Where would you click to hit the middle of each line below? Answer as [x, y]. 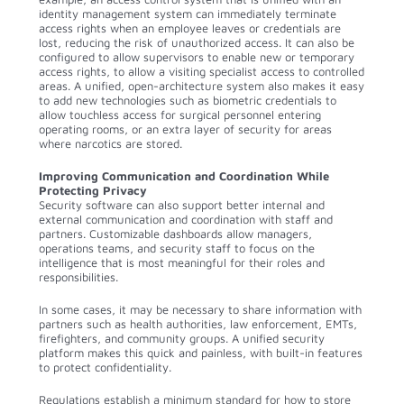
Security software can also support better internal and [182, 204]
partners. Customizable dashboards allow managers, [175, 233]
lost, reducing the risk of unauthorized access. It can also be [197, 42]
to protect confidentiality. [105, 367]
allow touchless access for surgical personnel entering [180, 114]
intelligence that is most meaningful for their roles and [182, 262]
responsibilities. [78, 276]
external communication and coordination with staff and [186, 219]
